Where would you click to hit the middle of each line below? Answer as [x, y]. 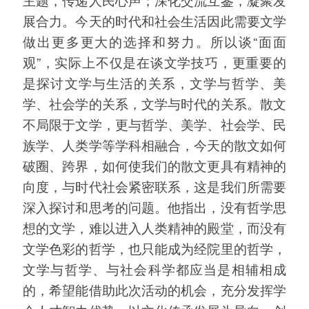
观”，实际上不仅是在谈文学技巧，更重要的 [154, 62]
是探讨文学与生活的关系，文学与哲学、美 [154, 83]
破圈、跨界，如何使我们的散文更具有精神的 [154, 166]
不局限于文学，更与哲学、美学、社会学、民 [154, 124]
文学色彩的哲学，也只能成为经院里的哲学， [154, 248]
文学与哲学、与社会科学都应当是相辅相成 [154, 269]
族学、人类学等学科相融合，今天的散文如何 [154, 145]
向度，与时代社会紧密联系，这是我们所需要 [154, 186]
